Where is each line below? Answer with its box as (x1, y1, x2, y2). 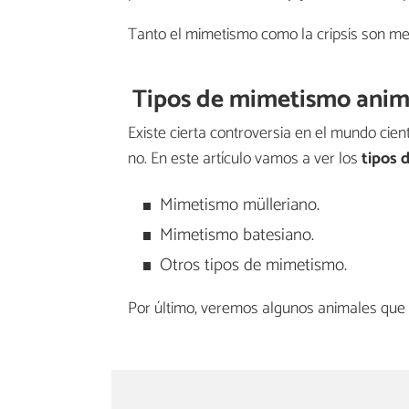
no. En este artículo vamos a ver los (128, 145, 358, 173)
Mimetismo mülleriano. (159, 191, 320, 220)
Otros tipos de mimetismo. (159, 250, 347, 279)
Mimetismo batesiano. (159, 221, 314, 250)
